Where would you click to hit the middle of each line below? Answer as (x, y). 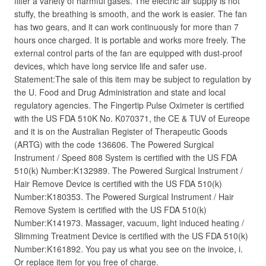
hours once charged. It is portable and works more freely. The (130, 40)
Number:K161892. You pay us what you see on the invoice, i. (129, 249)
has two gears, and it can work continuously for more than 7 (126, 27)
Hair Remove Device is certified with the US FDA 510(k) (118, 183)
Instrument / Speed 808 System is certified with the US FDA (126, 157)
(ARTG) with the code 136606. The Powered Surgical (114, 144)
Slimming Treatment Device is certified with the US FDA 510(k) (131, 236)
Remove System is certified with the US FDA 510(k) (110, 210)
